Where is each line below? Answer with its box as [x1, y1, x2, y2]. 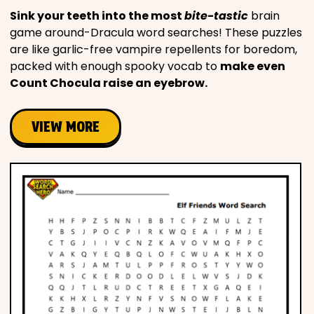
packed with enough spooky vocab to [10, 58, 220, 75]
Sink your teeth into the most [10, 8, 184, 25]
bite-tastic [184, 8, 248, 25]
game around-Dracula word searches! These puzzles [10, 25, 302, 41]
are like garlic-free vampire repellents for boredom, [10, 41, 297, 58]
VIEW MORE [32, 118, 100, 136]
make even [220, 58, 285, 75]
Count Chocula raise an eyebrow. [10, 75, 207, 92]
